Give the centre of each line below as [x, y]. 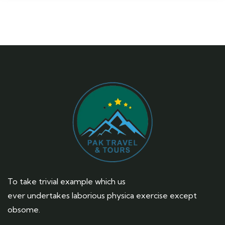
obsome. [24, 209]
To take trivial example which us [67, 181]
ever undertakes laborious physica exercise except [102, 195]
